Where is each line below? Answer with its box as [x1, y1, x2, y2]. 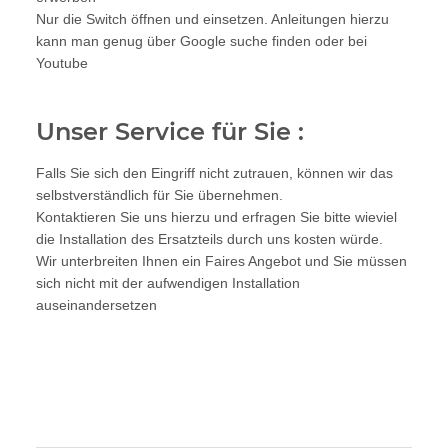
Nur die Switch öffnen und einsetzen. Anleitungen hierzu [36, 10, 389, 27]
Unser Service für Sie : [36, 116, 304, 146]
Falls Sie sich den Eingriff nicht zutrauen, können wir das [36, 164, 393, 181]
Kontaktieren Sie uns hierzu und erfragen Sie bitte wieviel [36, 208, 397, 225]
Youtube [36, 54, 88, 71]
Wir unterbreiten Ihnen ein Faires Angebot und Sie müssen [36, 252, 407, 269]
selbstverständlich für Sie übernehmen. [36, 186, 283, 203]
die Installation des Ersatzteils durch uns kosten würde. [36, 230, 383, 247]
